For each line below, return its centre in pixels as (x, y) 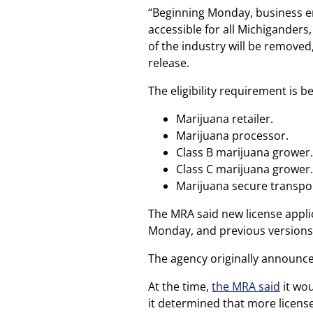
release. (169, 63)
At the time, (180, 286)
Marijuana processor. (232, 136)
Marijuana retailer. (225, 119)
